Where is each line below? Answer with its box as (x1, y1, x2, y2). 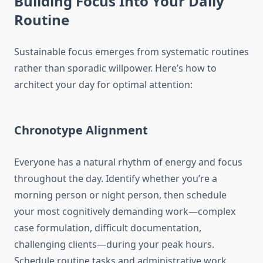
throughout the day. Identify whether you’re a (14, 172, 217, 186)
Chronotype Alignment (14, 122, 148, 139)
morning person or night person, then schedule (14, 188, 227, 202)
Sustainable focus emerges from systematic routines (14, 45, 249, 59)
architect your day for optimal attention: (14, 78, 193, 92)
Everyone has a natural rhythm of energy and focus (14, 156, 242, 169)
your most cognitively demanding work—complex (14, 205, 235, 218)
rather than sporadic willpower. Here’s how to (14, 62, 217, 75)
